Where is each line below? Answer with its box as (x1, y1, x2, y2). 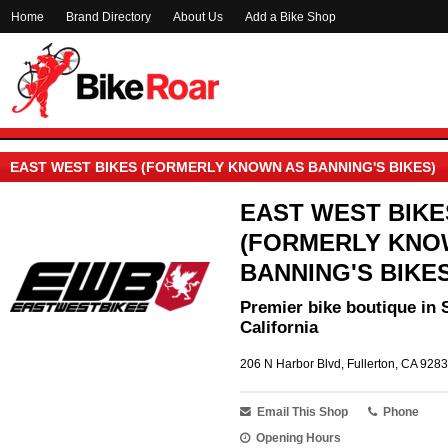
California (240, 318, 318, 337)
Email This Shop (257, 405, 348, 419)
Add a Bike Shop (245, 10, 336, 24)
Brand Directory (66, 10, 151, 24)
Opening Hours (256, 431, 341, 445)
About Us (173, 10, 223, 24)
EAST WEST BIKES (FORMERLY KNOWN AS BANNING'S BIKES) (10, 159, 436, 175)
